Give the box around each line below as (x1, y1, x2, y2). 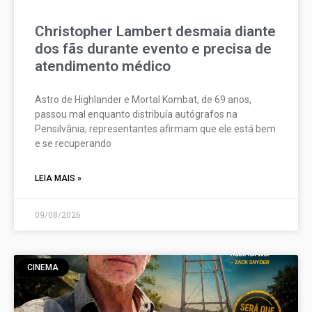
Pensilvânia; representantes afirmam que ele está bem (35, 123, 276, 135)
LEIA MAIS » (35, 173, 81, 184)
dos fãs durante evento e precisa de (35, 40, 272, 58)
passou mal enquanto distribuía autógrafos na (35, 109, 237, 120)
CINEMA (27, 263, 59, 273)
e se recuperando (35, 138, 111, 150)
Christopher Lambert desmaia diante (35, 23, 276, 40)
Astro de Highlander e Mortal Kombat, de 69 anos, (35, 94, 251, 106)
